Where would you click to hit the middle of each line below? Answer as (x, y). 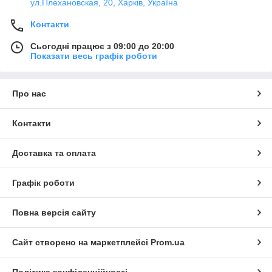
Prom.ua (168, 242)
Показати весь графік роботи (94, 56)
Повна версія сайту (54, 212)
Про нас (29, 93)
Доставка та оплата (54, 153)
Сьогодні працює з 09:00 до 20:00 (102, 46)
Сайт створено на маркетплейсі (81, 242)
